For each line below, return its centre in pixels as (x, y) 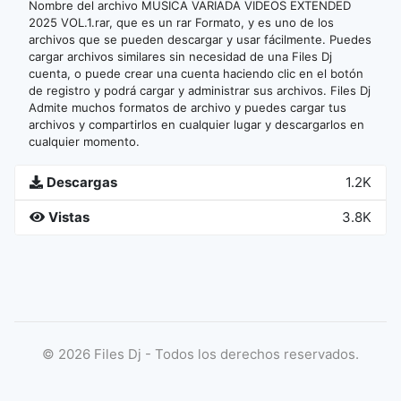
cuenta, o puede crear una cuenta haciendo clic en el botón (196, 73)
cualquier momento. (84, 141)
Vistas (69, 217)
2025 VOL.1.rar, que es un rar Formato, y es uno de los (181, 22)
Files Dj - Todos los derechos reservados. (225, 354)
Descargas (82, 182)
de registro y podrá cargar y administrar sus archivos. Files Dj (200, 90)
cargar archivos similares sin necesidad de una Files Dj (180, 56)
